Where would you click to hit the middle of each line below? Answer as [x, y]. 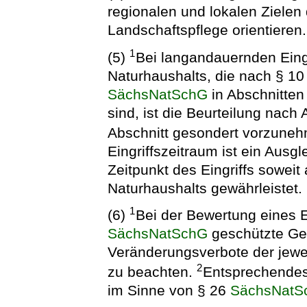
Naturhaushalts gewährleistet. [205, 188]
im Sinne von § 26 [169, 291]
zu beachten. [152, 272]
